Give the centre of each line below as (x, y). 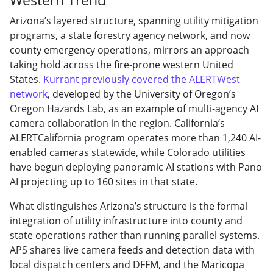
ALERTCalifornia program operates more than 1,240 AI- (135, 137)
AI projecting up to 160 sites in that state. (104, 181)
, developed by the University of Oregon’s (142, 94)
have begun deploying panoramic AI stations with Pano (136, 167)
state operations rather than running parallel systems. (135, 235)
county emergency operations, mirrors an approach (129, 50)
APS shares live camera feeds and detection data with (132, 250)
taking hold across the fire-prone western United (122, 64)
